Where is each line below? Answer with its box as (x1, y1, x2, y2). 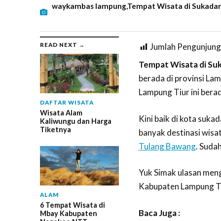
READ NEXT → (39, 41, 85, 48)
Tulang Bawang (138, 141, 196, 151)
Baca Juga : (138, 207, 180, 218)
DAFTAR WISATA (39, 99, 94, 106)
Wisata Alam (39, 109, 82, 117)
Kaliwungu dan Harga (39, 117, 111, 126)
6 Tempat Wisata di (39, 201, 105, 210)
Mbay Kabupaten (39, 209, 97, 218)
